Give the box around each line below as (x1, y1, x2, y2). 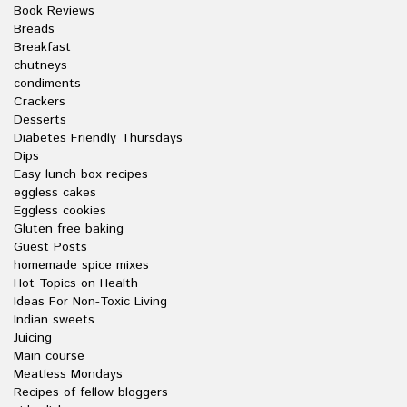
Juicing (14, 328, 52, 347)
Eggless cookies (14, 201, 106, 220)
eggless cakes (14, 183, 96, 202)
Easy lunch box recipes (14, 164, 148, 184)
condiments (14, 74, 81, 93)
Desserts (14, 110, 66, 129)
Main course (14, 346, 84, 365)
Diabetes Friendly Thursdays (14, 128, 183, 147)
